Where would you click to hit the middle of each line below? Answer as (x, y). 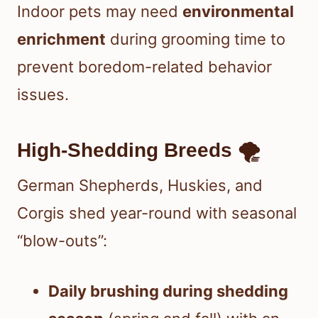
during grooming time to (196, 39)
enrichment (61, 39)
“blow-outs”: (62, 241)
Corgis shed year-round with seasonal (157, 213)
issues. (43, 95)
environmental (238, 12)
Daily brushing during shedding (168, 291)
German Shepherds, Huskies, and (140, 186)
